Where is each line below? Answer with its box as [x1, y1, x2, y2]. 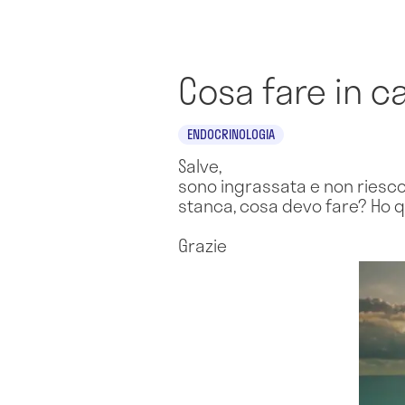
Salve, [178, 152, 221, 179]
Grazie [178, 231, 227, 259]
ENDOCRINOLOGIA [187, 125, 275, 144]
